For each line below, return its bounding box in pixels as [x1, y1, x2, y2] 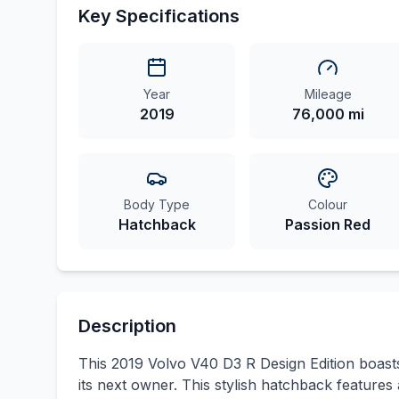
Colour [308, 197, 347, 213]
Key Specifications [78, 5, 240, 28]
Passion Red [285, 216, 370, 234]
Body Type [124, 197, 190, 213]
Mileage [304, 86, 352, 102]
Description [78, 315, 176, 338]
